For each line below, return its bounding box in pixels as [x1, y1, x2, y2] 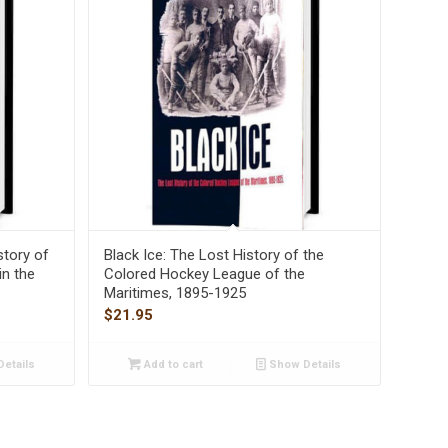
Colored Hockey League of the [103, 265, 305, 284]
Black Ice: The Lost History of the [103, 246, 324, 265]
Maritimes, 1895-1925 [103, 284, 246, 303]
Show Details [265, 358, 341, 372]
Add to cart [140, 358, 203, 372]
